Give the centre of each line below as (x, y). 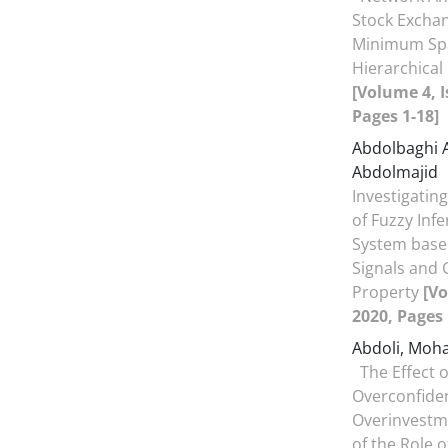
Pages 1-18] (395, 116)
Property (387, 292)
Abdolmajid (397, 172)
